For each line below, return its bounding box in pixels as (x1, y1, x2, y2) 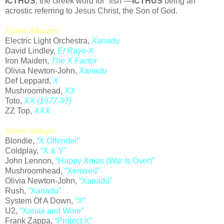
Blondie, (5, 136, 36, 145)
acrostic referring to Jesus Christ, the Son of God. (5, 6, 177, 15)
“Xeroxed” (64, 166, 99, 175)
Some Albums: (5, 26, 60, 35)
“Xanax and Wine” (19, 206, 83, 215)
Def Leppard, (5, 76, 53, 85)
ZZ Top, (5, 106, 34, 115)
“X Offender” (36, 136, 79, 145)
